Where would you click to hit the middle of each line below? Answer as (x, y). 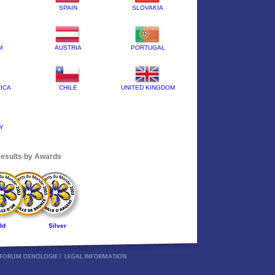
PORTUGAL (148, 48)
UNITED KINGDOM (148, 87)
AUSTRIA (68, 48)
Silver (57, 226)
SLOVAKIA (148, 8)
